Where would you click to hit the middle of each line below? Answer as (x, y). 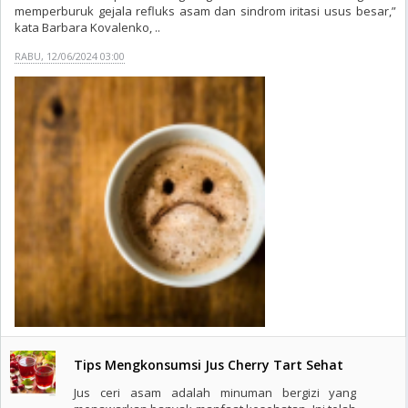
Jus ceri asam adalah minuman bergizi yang (215, 393)
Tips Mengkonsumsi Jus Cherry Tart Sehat (209, 365)
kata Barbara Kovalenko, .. (87, 27)
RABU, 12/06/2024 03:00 (70, 56)
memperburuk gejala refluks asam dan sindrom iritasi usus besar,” (205, 11)
